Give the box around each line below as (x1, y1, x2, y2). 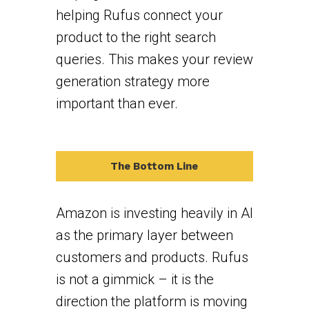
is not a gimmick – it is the (55, 270, 214, 288)
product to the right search (55, 28, 216, 46)
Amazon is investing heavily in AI (55, 204, 253, 221)
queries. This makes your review (55, 50, 253, 68)
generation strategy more (55, 72, 210, 90)
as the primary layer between (55, 226, 233, 243)
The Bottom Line (110, 159, 199, 172)
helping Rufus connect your (55, 6, 223, 23)
